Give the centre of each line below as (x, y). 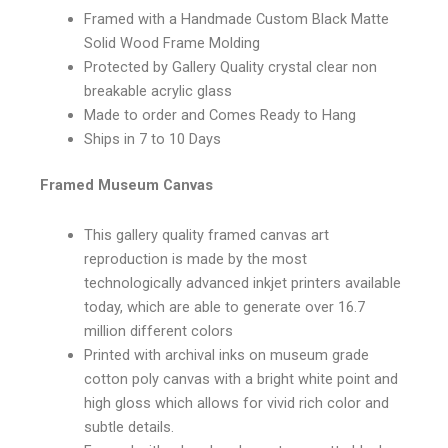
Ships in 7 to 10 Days (152, 139)
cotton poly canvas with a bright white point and (240, 378)
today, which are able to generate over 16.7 (224, 306)
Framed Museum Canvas (126, 184)
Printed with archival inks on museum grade (226, 354)
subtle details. (128, 426)
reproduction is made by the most (195, 258)
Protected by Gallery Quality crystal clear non (230, 67)
